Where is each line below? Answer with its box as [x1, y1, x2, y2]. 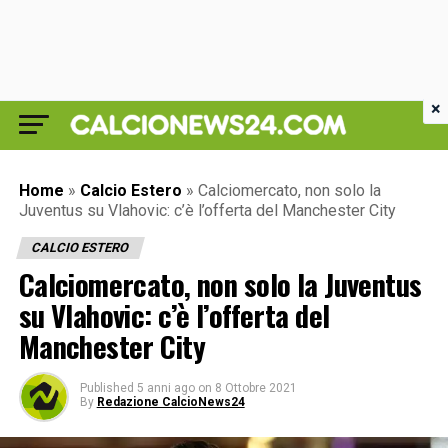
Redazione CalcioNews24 [96, 395, 245, 409]
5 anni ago [136, 381, 195, 395]
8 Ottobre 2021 [214, 381, 297, 395]
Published [79, 381, 134, 395]
